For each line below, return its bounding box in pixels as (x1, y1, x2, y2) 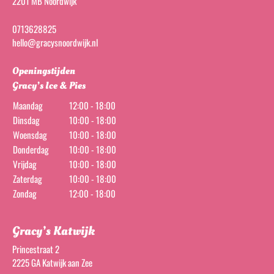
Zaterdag (13, 172, 42, 186)
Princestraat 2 (12, 242, 59, 256)
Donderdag (13, 143, 49, 157)
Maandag (13, 98, 43, 113)
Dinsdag (13, 113, 40, 127)
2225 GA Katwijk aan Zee (12, 256, 92, 270)
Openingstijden (12, 64, 75, 78)
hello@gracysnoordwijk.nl (12, 35, 98, 50)
